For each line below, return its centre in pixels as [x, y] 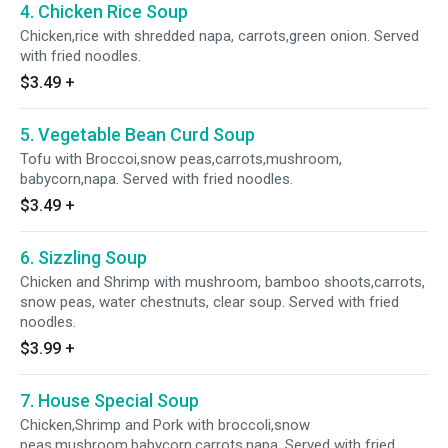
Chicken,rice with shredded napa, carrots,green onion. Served [219, 36]
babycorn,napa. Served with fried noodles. [156, 179]
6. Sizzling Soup [83, 257]
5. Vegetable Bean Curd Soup [137, 134]
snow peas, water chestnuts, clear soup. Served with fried [209, 302]
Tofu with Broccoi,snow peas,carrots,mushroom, [181, 159]
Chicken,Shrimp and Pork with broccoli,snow [165, 425]
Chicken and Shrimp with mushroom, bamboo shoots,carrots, [222, 282]
